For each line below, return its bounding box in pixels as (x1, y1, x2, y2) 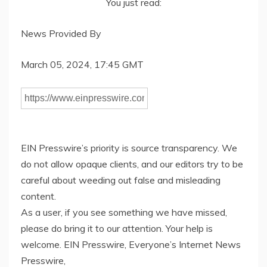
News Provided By (21, 27, 101, 39)
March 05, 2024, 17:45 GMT (21, 58, 144, 70)
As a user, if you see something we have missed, (21, 206, 227, 218)
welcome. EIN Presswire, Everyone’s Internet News (21, 238, 241, 250)
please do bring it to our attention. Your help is (21, 222, 213, 234)
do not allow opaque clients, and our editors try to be (21, 157, 243, 170)
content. (21, 190, 56, 202)
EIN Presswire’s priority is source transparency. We (21, 141, 237, 154)
